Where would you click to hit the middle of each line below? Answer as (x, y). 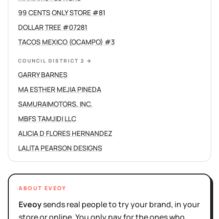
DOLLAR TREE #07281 (53, 27)
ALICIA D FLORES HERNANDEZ (65, 133)
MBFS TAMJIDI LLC (47, 119)
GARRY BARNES (43, 75)
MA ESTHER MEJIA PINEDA (60, 89)
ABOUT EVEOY (43, 188)
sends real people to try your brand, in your (121, 204)
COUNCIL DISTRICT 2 (51, 61)
